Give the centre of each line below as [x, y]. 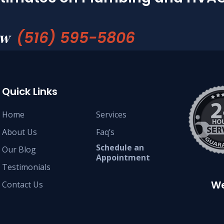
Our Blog [19, 149]
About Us [19, 132]
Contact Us [22, 184]
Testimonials [26, 167]
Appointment [123, 157]
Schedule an [120, 147]
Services [111, 114]
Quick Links [29, 91]
